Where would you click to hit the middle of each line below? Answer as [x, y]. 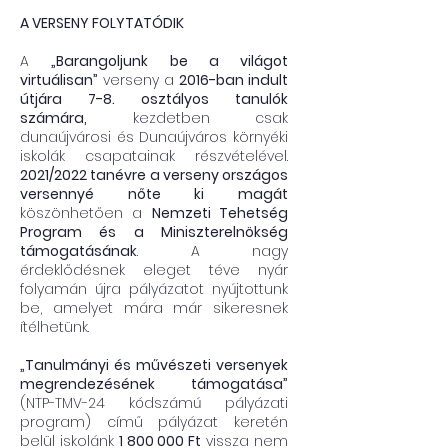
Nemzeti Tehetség [220, 213]
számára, [53, 118]
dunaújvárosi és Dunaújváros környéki [154, 137]
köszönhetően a [86, 213]
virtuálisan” [59, 80]
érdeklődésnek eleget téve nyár [154, 270]
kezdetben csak [187, 118]
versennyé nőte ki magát [154, 194]
